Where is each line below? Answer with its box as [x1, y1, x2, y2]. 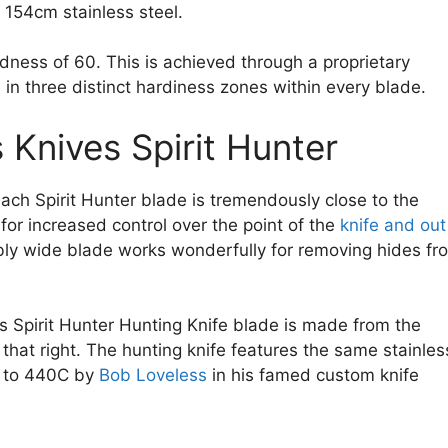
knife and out [340, 214, 446, 235]
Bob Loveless [99, 365, 207, 386]
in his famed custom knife [207, 365, 419, 386]
